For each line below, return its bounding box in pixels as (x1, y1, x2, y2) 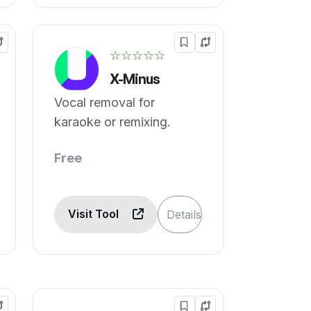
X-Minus (110, 70, 160, 87)
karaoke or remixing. (54, 115, 171, 129)
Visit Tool (68, 207, 122, 221)
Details (167, 208, 202, 221)
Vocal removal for (54, 95, 155, 110)
